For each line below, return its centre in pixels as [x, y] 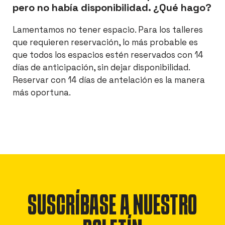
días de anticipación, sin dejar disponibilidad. [101, 68]
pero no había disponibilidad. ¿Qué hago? [112, 8]
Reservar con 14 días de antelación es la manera [109, 80]
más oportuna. [42, 93]
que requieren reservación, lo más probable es [105, 42]
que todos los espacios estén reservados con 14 [108, 55]
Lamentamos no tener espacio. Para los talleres [108, 30]
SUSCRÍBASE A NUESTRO [113, 207]
